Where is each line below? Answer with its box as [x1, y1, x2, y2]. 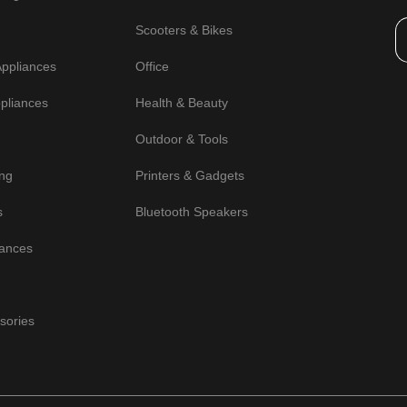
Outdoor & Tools [135, 131, 229, 146]
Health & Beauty [135, 94, 229, 110]
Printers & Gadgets [135, 167, 245, 183]
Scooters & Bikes [135, 22, 233, 37]
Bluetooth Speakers [135, 203, 249, 219]
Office [135, 58, 170, 74]
